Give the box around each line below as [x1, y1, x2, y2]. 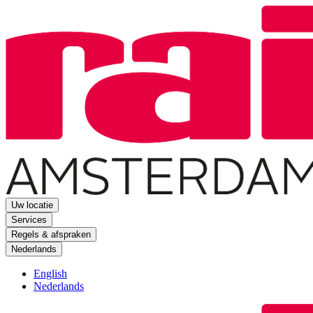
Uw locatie [11, 200, 53, 211]
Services [11, 214, 47, 226]
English [34, 268, 67, 280]
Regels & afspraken [11, 229, 91, 240]
